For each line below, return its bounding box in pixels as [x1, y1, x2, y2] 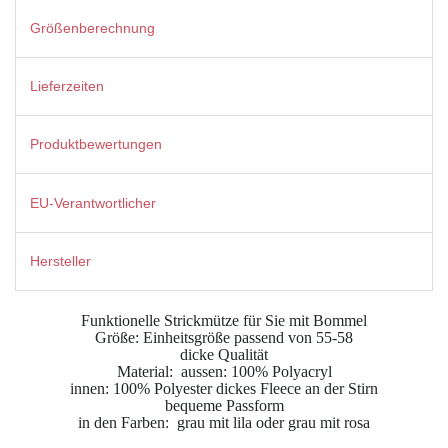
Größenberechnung [30, 19, 155, 36]
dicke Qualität [180, 346, 268, 364]
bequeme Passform [164, 397, 284, 415]
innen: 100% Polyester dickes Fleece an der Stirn [70, 380, 378, 398]
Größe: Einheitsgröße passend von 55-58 [95, 329, 353, 347]
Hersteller [30, 253, 91, 270]
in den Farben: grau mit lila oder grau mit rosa [78, 414, 370, 432]
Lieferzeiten [30, 77, 104, 94]
